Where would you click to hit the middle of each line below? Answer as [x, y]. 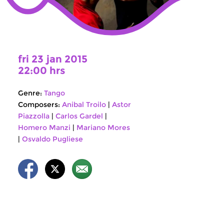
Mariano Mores [103, 127]
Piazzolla [34, 116]
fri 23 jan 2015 [53, 59]
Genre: [30, 93]
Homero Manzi [44, 127]
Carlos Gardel [79, 116]
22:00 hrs [41, 70]
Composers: [39, 104]
